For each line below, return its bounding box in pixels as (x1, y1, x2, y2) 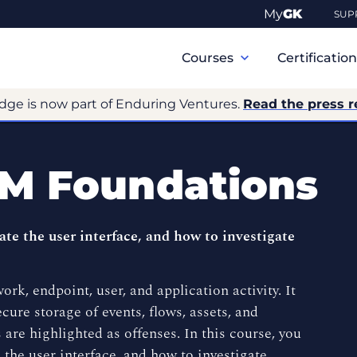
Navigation (168, 46, 233, 65)
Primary (168, 27, 216, 46)
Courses (182, 50, 237, 65)
